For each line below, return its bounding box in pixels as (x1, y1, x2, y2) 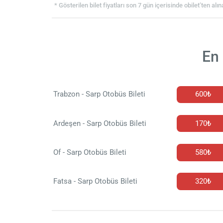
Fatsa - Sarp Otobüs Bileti (53, 177, 137, 186)
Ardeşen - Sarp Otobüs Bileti (53, 118, 146, 128)
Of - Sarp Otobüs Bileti (53, 147, 126, 157)
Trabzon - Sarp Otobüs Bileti (53, 90, 145, 99)
